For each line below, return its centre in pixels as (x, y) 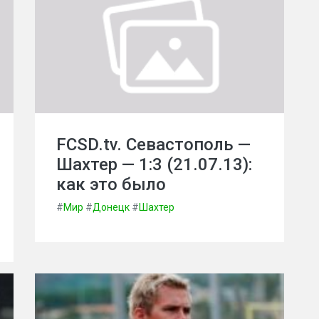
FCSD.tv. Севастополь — (153, 145)
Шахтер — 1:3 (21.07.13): (154, 164)
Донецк (111, 207)
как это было (111, 184)
